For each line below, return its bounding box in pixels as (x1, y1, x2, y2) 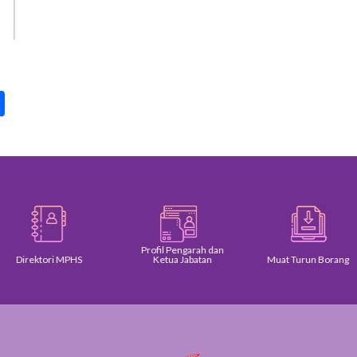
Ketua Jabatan (152, 253, 212, 265)
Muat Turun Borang (267, 253, 350, 265)
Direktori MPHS (15, 253, 82, 265)
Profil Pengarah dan (140, 243, 224, 256)
